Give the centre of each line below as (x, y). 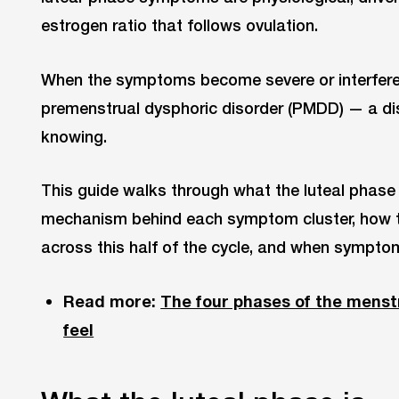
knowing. (74, 136)
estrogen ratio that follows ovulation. (179, 24)
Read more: (112, 301)
